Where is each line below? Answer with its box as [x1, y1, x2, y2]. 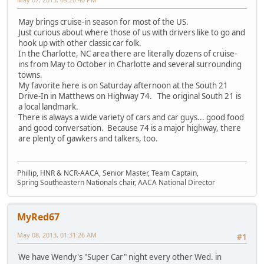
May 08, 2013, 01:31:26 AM [17, 230, 97, 240]
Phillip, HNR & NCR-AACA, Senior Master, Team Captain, [17, 168, 199, 179]
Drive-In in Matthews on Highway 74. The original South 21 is [18, 90, 241, 101]
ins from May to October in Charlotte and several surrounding [18, 58, 242, 70]
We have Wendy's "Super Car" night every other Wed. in [18, 252, 222, 263]
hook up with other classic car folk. [18, 37, 141, 48]
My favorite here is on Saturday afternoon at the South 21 [18, 80, 228, 91]
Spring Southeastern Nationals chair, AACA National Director [17, 177, 215, 188]
